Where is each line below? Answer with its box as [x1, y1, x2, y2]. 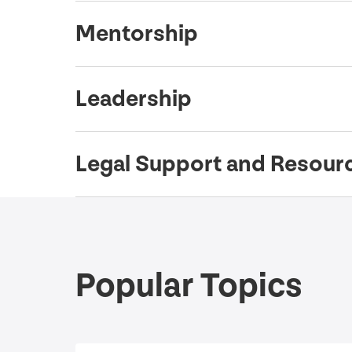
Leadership [75, 85, 192, 114]
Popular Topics [75, 265, 302, 307]
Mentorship [75, 20, 198, 49]
